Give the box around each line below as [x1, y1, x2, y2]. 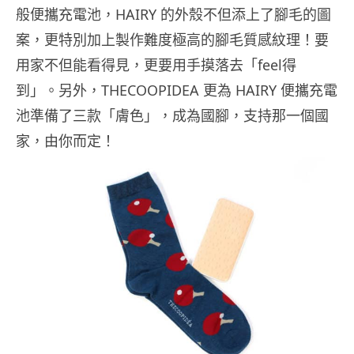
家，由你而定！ [16, 130, 115, 150]
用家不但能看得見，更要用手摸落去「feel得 [16, 55, 296, 74]
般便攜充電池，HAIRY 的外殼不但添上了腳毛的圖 [16, 4, 331, 24]
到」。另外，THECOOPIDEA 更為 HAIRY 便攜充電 [16, 80, 337, 100]
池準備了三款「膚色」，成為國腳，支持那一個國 [16, 105, 329, 125]
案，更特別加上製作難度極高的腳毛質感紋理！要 [16, 29, 329, 49]
